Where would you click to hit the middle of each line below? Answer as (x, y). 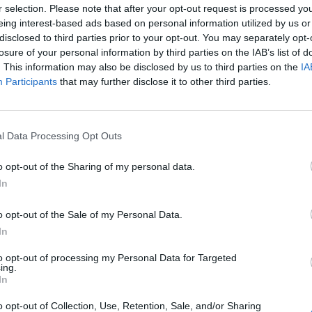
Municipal (156, 252)
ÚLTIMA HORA (192, 189)
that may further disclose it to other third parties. (164, 81)
